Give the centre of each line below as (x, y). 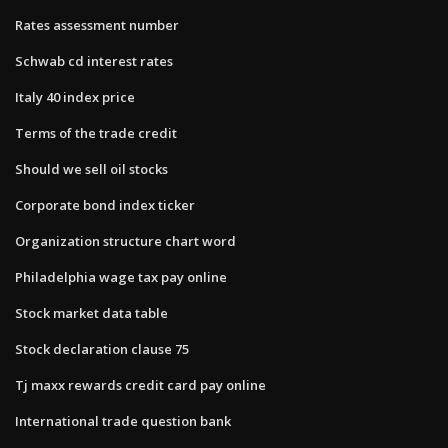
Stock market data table (91, 312)
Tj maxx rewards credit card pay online (140, 384)
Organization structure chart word (125, 240)
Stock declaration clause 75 (102, 348)
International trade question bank (123, 420)
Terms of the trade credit (96, 132)
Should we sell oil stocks (91, 168)
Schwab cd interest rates (94, 60)
